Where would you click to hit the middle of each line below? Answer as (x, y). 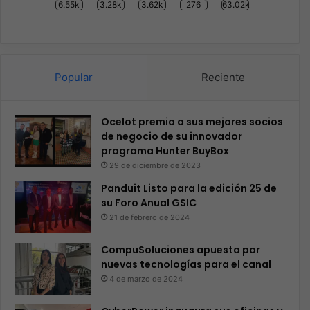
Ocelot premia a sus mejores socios (192, 122)
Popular (74, 77)
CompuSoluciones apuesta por (181, 250)
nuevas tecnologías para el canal (186, 265)
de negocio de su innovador (172, 137)
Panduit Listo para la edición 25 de (189, 189)
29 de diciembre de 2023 (155, 166)
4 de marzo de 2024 (146, 279)
